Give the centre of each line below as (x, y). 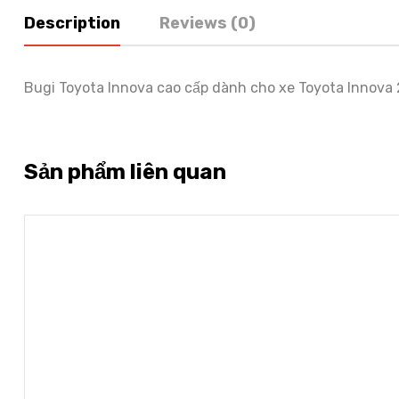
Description (72, 23)
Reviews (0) (208, 23)
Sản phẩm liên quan (125, 171)
